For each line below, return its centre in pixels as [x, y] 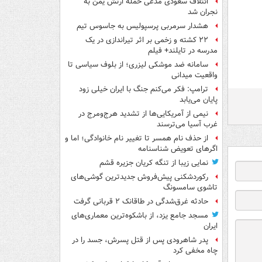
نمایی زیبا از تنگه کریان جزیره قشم [154, 163]
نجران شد [203, 12]
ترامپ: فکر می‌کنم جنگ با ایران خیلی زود [144, 89]
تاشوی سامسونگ [189, 188]
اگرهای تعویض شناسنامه [178, 149]
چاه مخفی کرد [195, 251]
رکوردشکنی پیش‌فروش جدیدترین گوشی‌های [139, 177]
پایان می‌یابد [199, 100]
